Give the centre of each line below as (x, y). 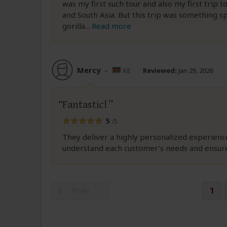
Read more (111, 26)
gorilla (74, 26)
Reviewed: (160, 70)
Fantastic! (85, 105)
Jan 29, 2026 (195, 70)
